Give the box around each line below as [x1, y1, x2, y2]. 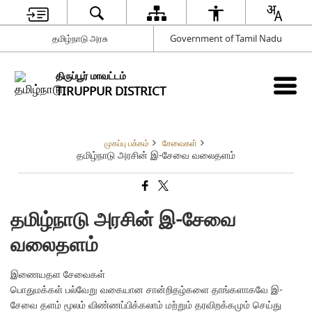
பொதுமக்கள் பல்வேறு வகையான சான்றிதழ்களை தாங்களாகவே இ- [10, 283, 283, 297]
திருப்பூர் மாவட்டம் [56, 68, 127, 84]
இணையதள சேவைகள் [10, 267, 106, 282]
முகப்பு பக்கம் [104, 138, 149, 150]
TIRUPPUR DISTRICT [56, 82, 166, 100]
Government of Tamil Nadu [170, 31, 282, 45]
